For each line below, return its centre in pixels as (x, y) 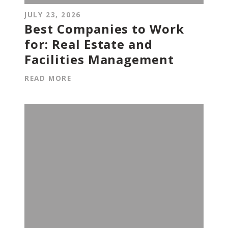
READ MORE (48, 78)
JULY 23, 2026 (53, 15)
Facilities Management (99, 60)
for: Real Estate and (89, 44)
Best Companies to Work (105, 29)
